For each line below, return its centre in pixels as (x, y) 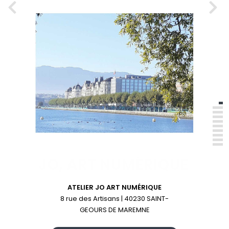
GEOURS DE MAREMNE (114, 210)
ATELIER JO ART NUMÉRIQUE (114, 187)
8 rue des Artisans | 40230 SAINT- (114, 198)
